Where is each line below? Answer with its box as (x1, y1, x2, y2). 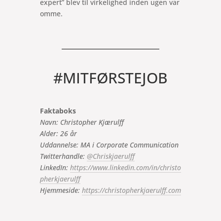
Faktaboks (39, 106, 76, 115)
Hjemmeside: (39, 185, 82, 195)
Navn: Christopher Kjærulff (39, 117, 124, 127)
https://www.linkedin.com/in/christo (70, 162, 181, 172)
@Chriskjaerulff (86, 151, 135, 161)
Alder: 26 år (39, 128, 77, 138)
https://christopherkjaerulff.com (81, 185, 181, 195)
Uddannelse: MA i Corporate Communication (39, 140, 179, 149)
